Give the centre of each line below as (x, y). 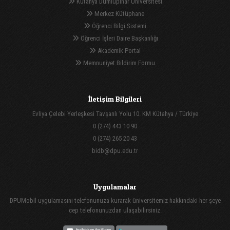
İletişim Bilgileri (115, 99)
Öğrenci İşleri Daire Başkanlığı (118, 38)
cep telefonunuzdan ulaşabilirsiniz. (115, 210)
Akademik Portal (118, 50)
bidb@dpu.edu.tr (115, 150)
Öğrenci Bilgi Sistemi (118, 26)
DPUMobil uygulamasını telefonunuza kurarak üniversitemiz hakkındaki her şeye (115, 200)
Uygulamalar (115, 186)
